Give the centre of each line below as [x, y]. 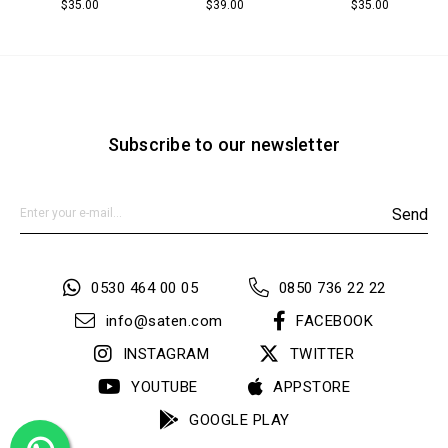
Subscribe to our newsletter [224, 144]
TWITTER [321, 353]
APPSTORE [312, 386]
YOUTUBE [164, 386]
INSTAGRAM [165, 353]
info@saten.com [164, 320]
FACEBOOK [334, 320]
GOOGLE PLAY [239, 419]
